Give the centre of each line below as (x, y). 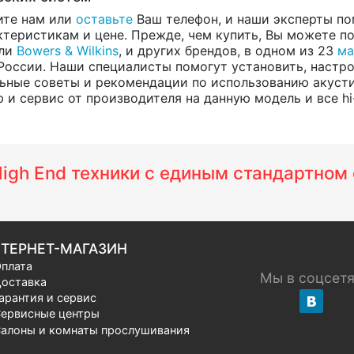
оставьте (104, 19)
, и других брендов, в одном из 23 (228, 50)
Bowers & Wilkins (68, 50)
